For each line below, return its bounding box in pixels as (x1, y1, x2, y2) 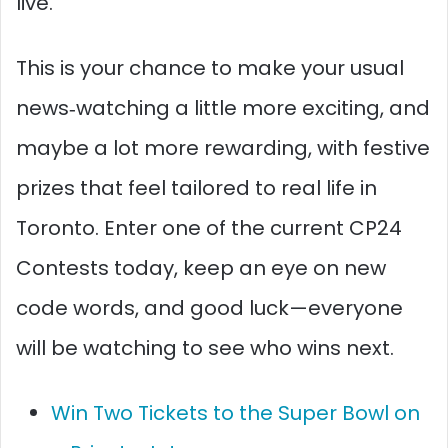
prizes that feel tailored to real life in (16, 173, 377, 202)
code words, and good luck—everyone (16, 293, 403, 322)
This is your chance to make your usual (16, 53, 404, 82)
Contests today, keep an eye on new (16, 253, 386, 282)
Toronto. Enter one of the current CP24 (16, 213, 402, 242)
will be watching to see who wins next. (16, 333, 394, 362)
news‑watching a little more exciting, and (16, 93, 430, 122)
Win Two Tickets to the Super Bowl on (51, 398, 420, 427)
